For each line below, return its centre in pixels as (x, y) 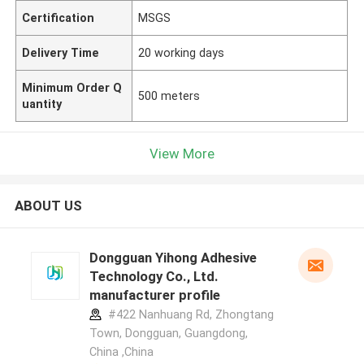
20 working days (182, 52)
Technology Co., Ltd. (154, 277)
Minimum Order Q (72, 87)
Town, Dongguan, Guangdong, (168, 334)
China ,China (121, 352)
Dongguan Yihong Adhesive (173, 258)
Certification (58, 17)
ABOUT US (48, 206)
